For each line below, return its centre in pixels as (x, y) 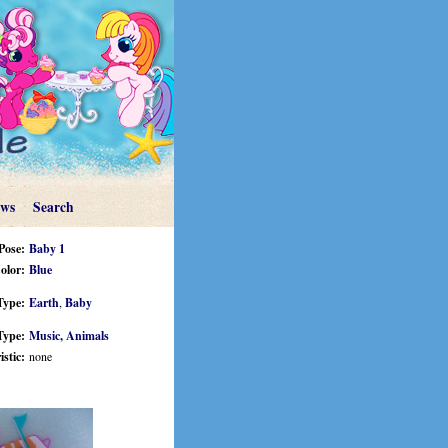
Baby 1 (47, 248)
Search (53, 207)
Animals (87, 335)
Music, (47, 335)
